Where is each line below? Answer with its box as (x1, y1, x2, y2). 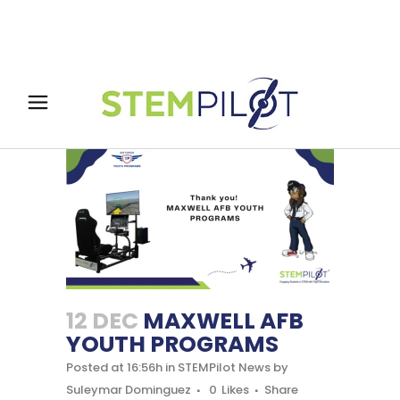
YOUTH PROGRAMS (66, 328, 279, 360)
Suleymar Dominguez (66, 380, 191, 398)
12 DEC (66, 304, 138, 337)
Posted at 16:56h (66, 358, 162, 376)
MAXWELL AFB (138, 304, 304, 337)
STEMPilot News (178, 358, 271, 376)
